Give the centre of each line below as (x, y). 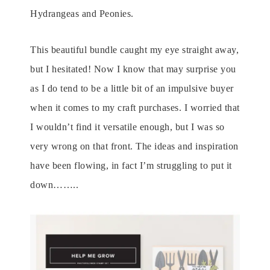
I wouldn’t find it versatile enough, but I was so (127, 127)
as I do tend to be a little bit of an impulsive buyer (132, 88)
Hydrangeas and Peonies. (82, 14)
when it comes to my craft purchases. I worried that (135, 108)
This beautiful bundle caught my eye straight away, (134, 50)
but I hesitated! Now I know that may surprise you (133, 69)
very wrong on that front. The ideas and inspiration (134, 146)
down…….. (54, 185)
